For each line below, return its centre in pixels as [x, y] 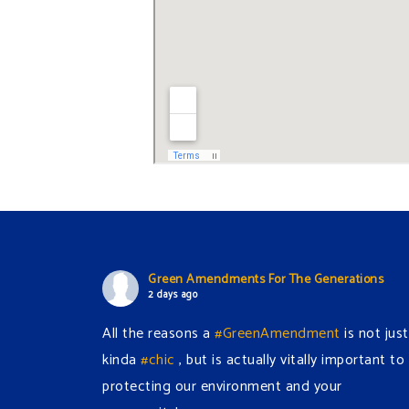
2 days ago [173, 294]
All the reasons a [158, 333]
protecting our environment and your [222, 386]
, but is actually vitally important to [289, 360]
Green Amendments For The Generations [266, 279]
